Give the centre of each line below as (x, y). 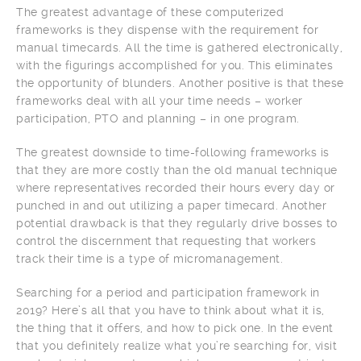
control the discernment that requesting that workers (166, 241)
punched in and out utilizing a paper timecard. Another (171, 205)
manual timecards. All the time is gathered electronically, (179, 47)
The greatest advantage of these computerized (150, 12)
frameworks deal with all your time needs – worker (160, 100)
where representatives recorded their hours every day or (176, 187)
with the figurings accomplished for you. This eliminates (174, 65)
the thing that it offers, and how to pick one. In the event (175, 328)
